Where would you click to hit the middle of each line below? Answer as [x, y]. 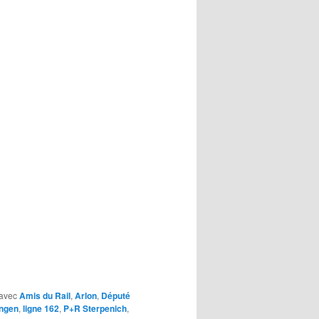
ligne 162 [41, 309]
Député [116, 296]
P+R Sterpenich [95, 309]
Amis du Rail [45, 296]
